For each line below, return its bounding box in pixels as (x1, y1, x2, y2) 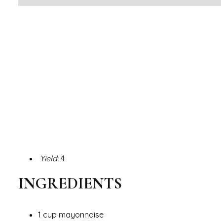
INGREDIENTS (18, 173, 122, 193)
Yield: (38, 153, 59, 163)
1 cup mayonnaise (38, 209, 106, 220)
